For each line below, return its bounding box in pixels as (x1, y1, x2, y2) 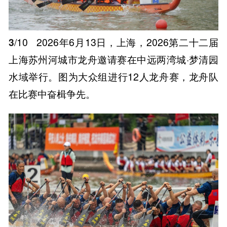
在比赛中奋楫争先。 (9, 86, 96, 101)
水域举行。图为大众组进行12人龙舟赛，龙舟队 (9, 69, 218, 84)
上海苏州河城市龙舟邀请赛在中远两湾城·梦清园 (9, 52, 218, 66)
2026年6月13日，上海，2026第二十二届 (33, 34, 218, 49)
